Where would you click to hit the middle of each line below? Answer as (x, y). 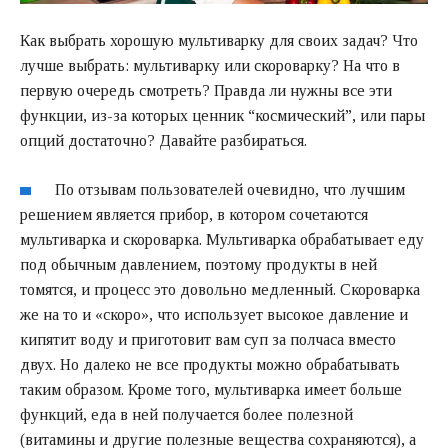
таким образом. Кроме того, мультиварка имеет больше (211, 389)
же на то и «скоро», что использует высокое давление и (214, 314)
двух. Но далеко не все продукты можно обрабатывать (210, 364)
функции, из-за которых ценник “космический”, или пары (222, 115)
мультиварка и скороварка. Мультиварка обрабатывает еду (222, 239)
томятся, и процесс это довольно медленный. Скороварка (220, 289)
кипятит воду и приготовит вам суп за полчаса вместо (208, 339)
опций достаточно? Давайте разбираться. (163, 140)
